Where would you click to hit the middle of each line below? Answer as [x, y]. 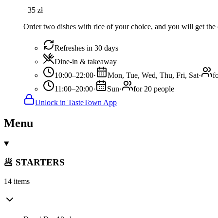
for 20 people [154, 89]
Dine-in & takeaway [86, 61]
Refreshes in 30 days [86, 48]
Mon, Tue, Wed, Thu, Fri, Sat [153, 75]
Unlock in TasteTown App [76, 102]
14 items [17, 182]
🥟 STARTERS [34, 163]
